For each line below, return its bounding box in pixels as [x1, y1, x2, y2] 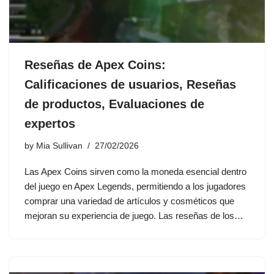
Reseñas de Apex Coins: [24, 57, 166, 72]
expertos [24, 116, 75, 130]
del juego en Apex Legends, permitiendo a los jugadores [24, 180, 246, 191]
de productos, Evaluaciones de [24, 97, 204, 111]
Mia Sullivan [36, 141, 83, 150]
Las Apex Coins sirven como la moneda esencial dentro [24, 166, 246, 177]
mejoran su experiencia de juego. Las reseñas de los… [24, 210, 246, 221]
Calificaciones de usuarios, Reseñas [24, 77, 236, 91]
